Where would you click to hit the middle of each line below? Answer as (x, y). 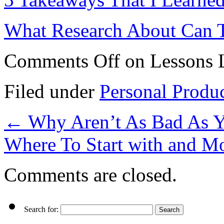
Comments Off (62, 60)
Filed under (52, 91)
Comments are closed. (90, 174)
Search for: (41, 209)
